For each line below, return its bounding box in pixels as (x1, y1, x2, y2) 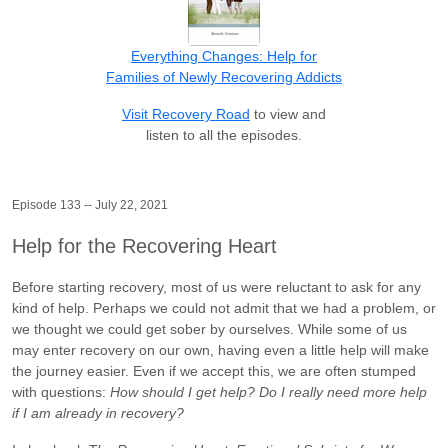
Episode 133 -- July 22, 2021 (12, 197, 168, 212)
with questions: (12, 383, 110, 400)
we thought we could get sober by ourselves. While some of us (12, 320, 407, 337)
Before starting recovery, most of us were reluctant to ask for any (12, 278, 421, 295)
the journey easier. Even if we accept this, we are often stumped (12, 362, 416, 379)
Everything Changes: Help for (131, 47, 317, 64)
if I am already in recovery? (12, 404, 184, 421)
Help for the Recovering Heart (12, 234, 277, 257)
